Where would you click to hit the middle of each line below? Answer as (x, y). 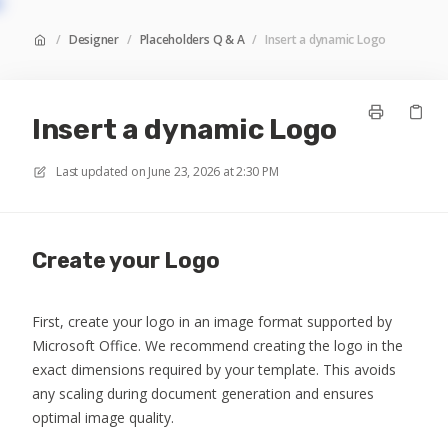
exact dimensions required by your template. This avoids (214, 369)
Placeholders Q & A (192, 39)
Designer (93, 39)
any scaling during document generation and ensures (203, 393)
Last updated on (101, 171)
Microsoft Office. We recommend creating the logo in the (217, 345)
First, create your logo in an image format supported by (212, 321)
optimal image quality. (103, 417)
